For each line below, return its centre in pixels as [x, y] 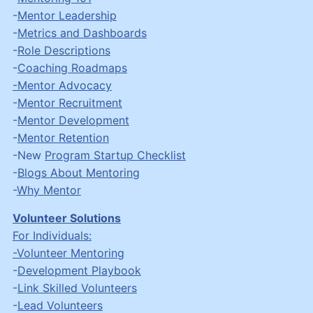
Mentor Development [73, 120]
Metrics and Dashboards [82, 32]
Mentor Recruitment [70, 102]
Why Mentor [49, 190]
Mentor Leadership [67, 15]
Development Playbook [79, 270]
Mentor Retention [63, 137]
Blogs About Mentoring [78, 172]
